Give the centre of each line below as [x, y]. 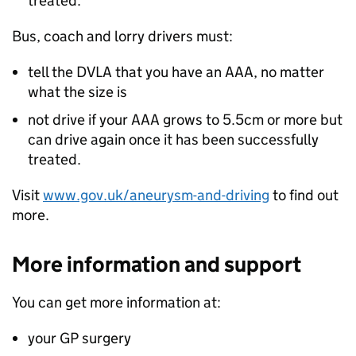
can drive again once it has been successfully [173, 139]
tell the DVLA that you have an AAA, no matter [176, 72]
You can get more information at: [116, 302]
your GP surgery [79, 338]
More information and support [157, 264]
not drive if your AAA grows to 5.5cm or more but [185, 120]
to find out [304, 195]
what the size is [77, 92]
